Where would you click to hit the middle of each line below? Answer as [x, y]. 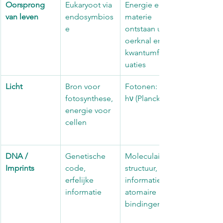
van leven [22, 16]
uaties [135, 64]
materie [139, 16]
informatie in [148, 180]
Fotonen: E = [149, 86]
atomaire [142, 192]
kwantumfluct [149, 52]
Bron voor [84, 86]
